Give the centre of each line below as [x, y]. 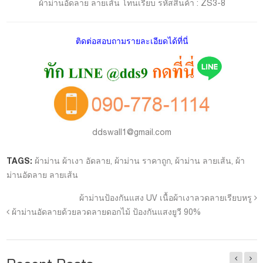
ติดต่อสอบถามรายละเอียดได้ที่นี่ [132, 41]
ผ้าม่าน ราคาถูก [143, 161]
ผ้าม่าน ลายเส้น [203, 161]
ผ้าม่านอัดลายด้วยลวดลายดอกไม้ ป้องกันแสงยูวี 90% [106, 212]
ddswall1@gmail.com [132, 132]
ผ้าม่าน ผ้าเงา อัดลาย [73, 161]
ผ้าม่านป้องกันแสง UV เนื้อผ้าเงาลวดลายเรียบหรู [166, 198]
